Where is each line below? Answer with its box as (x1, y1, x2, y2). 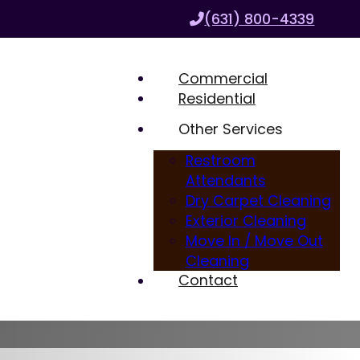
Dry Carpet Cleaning (185, 190, 331, 211)
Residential (178, 88, 256, 109)
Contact (178, 270, 239, 291)
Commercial (178, 68, 268, 89)
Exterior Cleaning (185, 210, 306, 231)
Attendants (185, 170, 266, 190)
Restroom (185, 149, 256, 170)
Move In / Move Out (185, 230, 323, 251)
